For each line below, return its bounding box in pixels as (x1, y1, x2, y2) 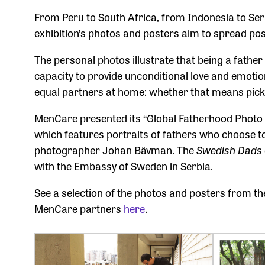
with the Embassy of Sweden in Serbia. (34, 158, 214, 173)
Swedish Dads (196, 142, 263, 157)
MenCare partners (34, 201, 124, 216)
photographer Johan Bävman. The (34, 142, 197, 157)
